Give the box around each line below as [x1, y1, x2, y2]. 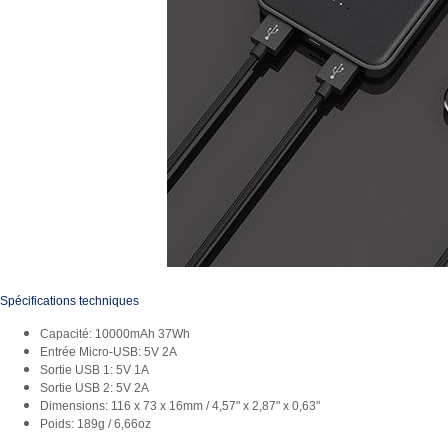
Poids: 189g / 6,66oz [40, 417, 151, 432]
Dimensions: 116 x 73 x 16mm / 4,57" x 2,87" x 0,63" [40, 399, 320, 414]
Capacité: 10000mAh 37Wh [40, 327, 190, 342]
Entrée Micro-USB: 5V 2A [40, 345, 177, 360]
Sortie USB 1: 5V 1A [40, 363, 149, 378]
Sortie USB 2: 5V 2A [40, 381, 149, 396]
